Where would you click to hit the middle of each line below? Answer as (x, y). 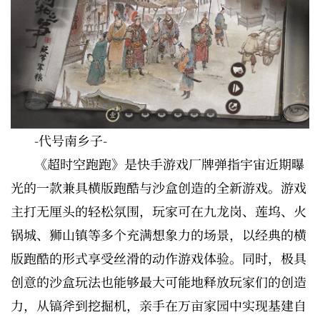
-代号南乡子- (71, 140)
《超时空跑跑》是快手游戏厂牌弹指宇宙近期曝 (169, 164)
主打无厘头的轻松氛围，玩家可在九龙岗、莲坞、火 (159, 211)
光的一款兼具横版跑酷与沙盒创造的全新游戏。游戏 (159, 187)
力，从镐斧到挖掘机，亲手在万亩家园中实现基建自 (159, 305)
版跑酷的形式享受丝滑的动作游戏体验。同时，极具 (159, 258)
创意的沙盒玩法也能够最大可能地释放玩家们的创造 (159, 282)
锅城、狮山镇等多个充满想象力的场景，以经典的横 (159, 235)
